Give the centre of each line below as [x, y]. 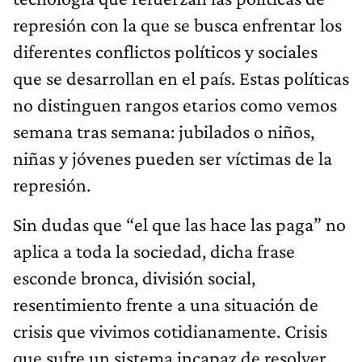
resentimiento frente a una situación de [166, 305]
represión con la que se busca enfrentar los [177, 25]
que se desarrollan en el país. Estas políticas [181, 78]
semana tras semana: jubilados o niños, [164, 132]
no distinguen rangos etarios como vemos [175, 105]
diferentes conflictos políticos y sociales [165, 52]
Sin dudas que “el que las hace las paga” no [179, 225]
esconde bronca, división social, [134, 278]
